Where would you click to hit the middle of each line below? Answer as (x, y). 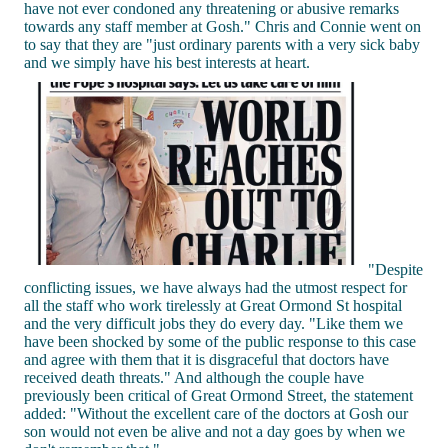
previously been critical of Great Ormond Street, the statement (218, 395)
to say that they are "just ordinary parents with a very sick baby (222, 44)
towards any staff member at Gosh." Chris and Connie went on (222, 26)
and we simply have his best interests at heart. (167, 62)
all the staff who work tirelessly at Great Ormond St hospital (213, 305)
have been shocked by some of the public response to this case (220, 341)
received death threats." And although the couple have (194, 377)
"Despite (395, 269)
